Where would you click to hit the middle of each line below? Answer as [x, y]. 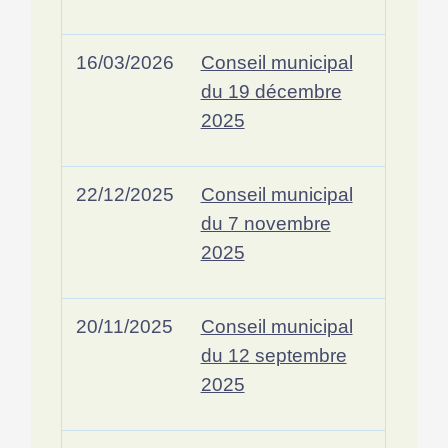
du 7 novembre [265, 222]
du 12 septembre [273, 354]
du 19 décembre [271, 90]
